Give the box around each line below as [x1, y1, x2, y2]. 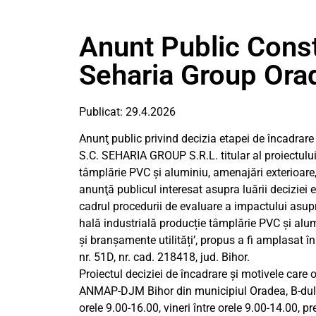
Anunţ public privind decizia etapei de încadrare [79, 132, 314, 146]
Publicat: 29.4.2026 [79, 105, 176, 119]
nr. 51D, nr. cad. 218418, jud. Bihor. [79, 250, 250, 265]
